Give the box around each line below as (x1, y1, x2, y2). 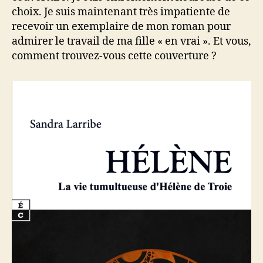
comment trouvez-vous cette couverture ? (12, 49, 217, 63)
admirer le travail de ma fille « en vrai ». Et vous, (12, 34, 251, 48)
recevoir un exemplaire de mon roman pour (12, 19, 231, 33)
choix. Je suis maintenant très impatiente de (12, 5, 230, 19)
